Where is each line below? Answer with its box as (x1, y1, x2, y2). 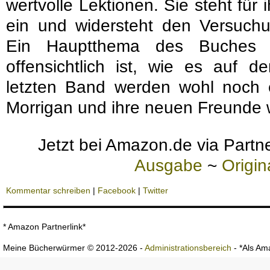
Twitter (143, 186, 168, 195)
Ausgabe (134, 156, 202, 175)
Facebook (98, 186, 136, 195)
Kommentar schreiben (6, 186, 90, 195)
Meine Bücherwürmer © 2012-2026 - (3, 243, 145, 253)
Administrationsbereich (145, 243, 231, 253)
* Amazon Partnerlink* (3, 222, 86, 231)
